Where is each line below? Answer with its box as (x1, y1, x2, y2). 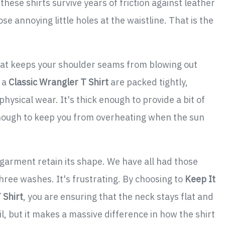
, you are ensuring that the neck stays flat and (23, 190, 213, 202)
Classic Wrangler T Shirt (9, 76, 108, 88)
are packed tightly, (108, 76, 188, 88)
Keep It (185, 173, 215, 185)
